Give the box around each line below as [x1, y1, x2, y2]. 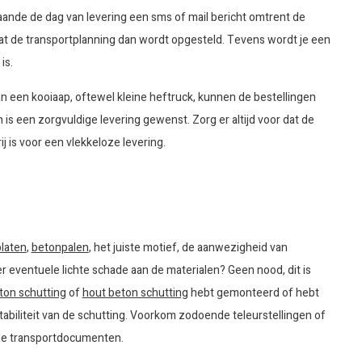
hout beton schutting [82, 284, 188, 301]
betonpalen [31, 239, 89, 256]
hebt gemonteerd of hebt [187, 284, 319, 301]
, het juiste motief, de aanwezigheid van [88, 239, 288, 256]
